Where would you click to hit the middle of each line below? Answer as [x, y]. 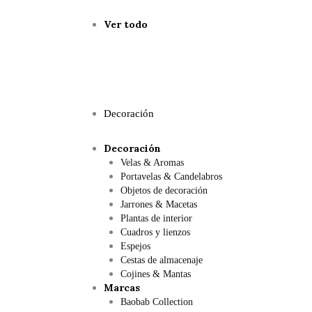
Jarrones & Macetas [159, 204]
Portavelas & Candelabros [171, 177]
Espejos [135, 246]
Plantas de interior [156, 218]
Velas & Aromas [152, 163]
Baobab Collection [157, 302]
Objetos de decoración [164, 190]
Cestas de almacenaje [162, 260]
